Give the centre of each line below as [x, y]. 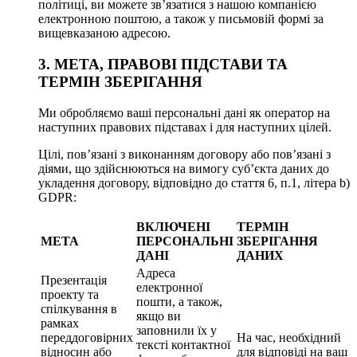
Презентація [74, 280]
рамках [60, 323]
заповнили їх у [177, 330]
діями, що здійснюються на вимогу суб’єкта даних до [184, 168]
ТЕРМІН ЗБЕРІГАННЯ [120, 82]
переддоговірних [87, 337]
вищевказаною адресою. [104, 33]
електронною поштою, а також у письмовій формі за [181, 19]
